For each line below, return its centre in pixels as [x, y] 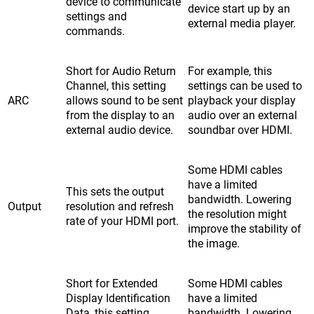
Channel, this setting [116, 86]
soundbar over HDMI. [240, 130]
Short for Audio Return [121, 71]
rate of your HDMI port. [122, 221]
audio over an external [243, 115]
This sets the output [115, 191]
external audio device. [120, 130]
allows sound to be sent [124, 100]
